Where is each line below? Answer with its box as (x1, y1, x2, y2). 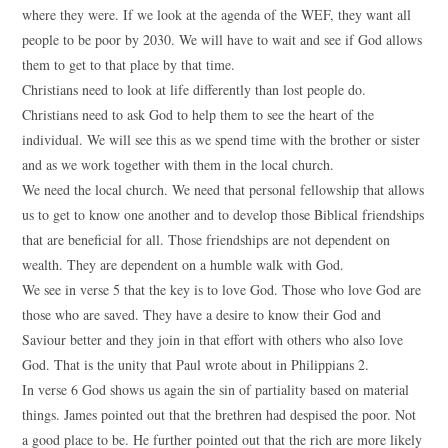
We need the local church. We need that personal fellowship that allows (22, 180, 425, 199)
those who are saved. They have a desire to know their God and (22, 305, 382, 324)
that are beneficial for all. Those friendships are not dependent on (22, 230, 391, 249)
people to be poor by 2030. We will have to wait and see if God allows (22, 30, 423, 49)
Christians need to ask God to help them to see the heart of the (22, 105, 375, 124)
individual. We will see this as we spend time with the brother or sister (22, 130, 421, 149)
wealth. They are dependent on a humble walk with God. (22, 255, 345, 274)
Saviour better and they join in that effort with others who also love (22, 330, 404, 349)
